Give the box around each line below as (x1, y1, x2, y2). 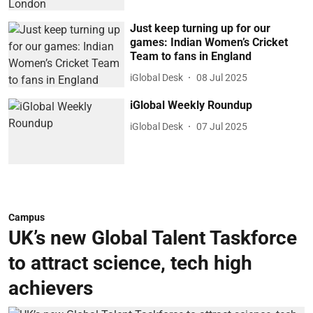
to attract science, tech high (8, 251, 252, 275)
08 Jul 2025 (196, 71, 248, 83)
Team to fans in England (130, 50, 252, 64)
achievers (8, 276, 93, 300)
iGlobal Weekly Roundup (130, 99, 253, 112)
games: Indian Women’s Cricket (130, 36, 289, 50)
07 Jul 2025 (196, 120, 248, 132)
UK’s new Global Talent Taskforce (8, 226, 297, 249)
